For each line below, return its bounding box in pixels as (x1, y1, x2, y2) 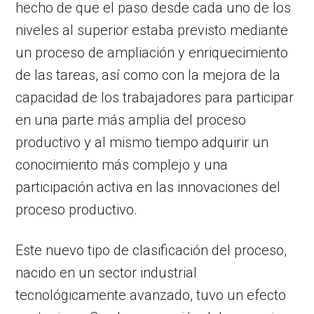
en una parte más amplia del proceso (15, 111, 247, 129)
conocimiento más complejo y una (15, 156, 228, 174)
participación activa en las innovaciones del (15, 179, 281, 196)
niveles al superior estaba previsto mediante (15, 22, 289, 39)
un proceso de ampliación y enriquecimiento (15, 44, 289, 62)
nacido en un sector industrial (15, 264, 198, 282)
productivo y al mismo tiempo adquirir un (15, 134, 269, 151)
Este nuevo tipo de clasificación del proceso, (15, 242, 287, 259)
